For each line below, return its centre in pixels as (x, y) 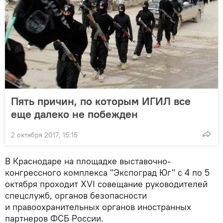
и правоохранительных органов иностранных (98, 207)
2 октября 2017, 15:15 (44, 135)
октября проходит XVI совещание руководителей (106, 184)
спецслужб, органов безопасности (76, 195)
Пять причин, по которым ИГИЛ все (101, 101)
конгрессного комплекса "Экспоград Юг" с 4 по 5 (107, 172)
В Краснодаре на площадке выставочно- (88, 161)
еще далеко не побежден (74, 114)
